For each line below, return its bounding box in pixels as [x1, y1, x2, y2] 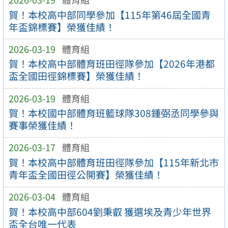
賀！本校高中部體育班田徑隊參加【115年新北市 [8, 155, 219, 170]
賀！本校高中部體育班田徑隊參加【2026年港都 [8, 56, 215, 71]
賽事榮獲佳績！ [8, 118, 76, 133]
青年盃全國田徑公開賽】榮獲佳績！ [8, 167, 163, 182]
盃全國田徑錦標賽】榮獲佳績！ [8, 69, 144, 83]
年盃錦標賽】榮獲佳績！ [8, 19, 115, 34]
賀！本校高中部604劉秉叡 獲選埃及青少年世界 [8, 204, 211, 219]
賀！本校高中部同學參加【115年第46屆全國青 [8, 7, 211, 22]
